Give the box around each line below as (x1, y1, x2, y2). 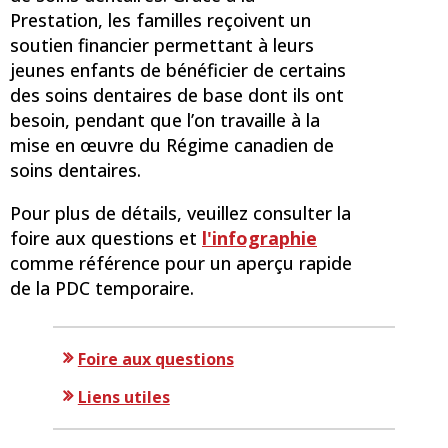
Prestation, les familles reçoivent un (10, 7, 311, 32)
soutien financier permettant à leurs (10, 32, 314, 57)
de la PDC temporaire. (10, 275, 194, 300)
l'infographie (202, 225, 317, 250)
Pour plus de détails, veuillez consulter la (10, 200, 351, 225)
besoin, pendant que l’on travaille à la (10, 107, 320, 132)
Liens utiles (77, 385, 170, 408)
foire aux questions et (10, 225, 202, 250)
